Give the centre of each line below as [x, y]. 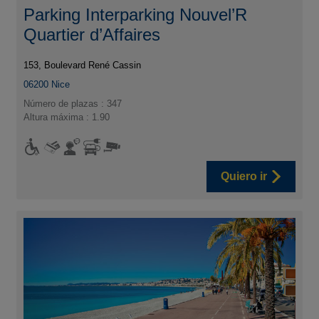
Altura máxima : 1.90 [67, 117]
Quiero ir [244, 176]
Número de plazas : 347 [73, 103]
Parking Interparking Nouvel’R [136, 14]
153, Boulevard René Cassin [83, 65]
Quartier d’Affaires [92, 34]
